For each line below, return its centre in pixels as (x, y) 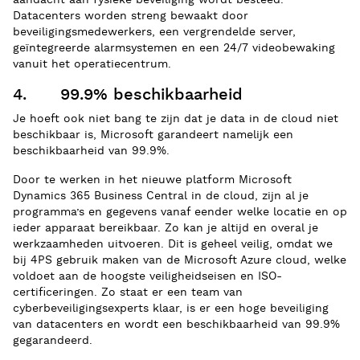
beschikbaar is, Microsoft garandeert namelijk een (153, 135)
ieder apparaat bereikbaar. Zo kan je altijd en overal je (166, 228)
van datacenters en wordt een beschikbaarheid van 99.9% (176, 324)
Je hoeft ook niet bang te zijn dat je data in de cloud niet (176, 119)
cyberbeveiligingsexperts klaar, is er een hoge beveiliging (171, 308)
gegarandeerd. (53, 340)
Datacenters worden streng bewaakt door (131, 16)
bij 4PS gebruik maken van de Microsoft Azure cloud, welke (180, 260)
